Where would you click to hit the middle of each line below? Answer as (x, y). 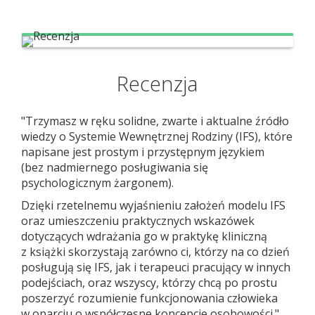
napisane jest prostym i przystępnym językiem (143, 152)
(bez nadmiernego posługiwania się (115, 167)
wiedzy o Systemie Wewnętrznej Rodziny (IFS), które (157, 136)
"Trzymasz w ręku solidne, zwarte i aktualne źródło (155, 121)
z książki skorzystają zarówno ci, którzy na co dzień (155, 252)
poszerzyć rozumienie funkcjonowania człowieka (149, 298)
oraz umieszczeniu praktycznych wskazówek (138, 221)
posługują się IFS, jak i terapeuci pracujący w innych (156, 267)
